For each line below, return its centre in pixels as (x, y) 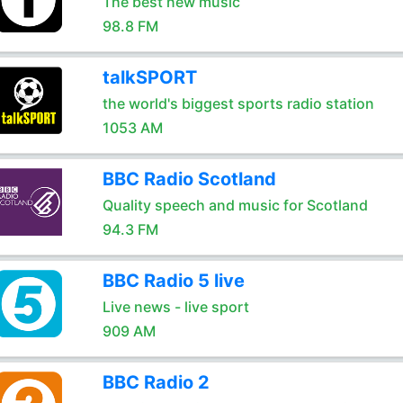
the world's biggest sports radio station (238, 103)
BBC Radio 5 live (173, 281)
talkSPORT (149, 77)
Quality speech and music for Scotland (235, 205)
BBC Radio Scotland (189, 179)
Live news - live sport (175, 307)
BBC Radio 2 (156, 382)
